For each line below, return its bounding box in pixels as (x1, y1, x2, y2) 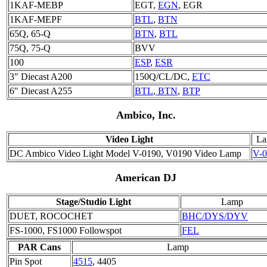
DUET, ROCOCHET (10, 210, 93, 221)
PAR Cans (18, 241, 61, 252)
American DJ (115, 171, 177, 184)
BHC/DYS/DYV (182, 210, 248, 221)
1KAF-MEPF (10, 14, 62, 24)
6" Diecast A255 (10, 85, 72, 96)
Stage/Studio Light (56, 196, 132, 207)
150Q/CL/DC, (135, 71, 192, 82)
